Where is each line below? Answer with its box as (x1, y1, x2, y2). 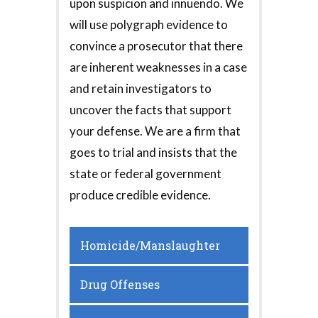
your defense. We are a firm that (70, 124, 241, 139)
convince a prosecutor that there (70, 38, 243, 54)
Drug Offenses (80, 277, 160, 292)
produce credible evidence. (70, 187, 211, 203)
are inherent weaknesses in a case (70, 60, 247, 75)
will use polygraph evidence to (70, 17, 228, 33)
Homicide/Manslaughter (80, 238, 220, 253)
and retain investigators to (70, 81, 212, 97)
